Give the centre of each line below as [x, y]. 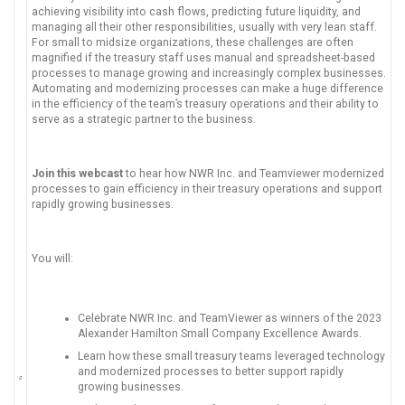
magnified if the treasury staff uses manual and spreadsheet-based [203, 57]
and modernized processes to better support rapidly [210, 371]
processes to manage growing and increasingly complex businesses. [209, 73]
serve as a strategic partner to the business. [144, 119]
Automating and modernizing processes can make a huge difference [207, 88]
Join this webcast [79, 173]
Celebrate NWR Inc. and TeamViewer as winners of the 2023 [229, 318]
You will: [54, 259]
